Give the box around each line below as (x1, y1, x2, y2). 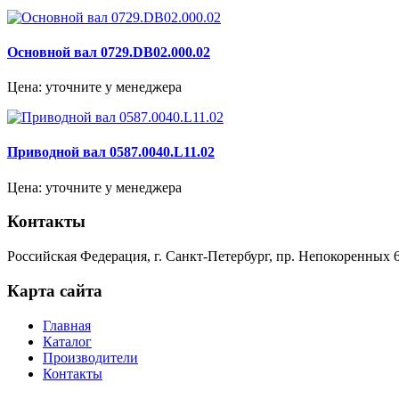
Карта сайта (7, 281, 102, 300)
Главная (43, 317, 91, 333)
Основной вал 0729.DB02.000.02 (7, 44, 210, 60)
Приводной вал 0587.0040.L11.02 (7, 144, 215, 160)
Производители (43, 349, 138, 365)
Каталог (43, 333, 92, 349)
